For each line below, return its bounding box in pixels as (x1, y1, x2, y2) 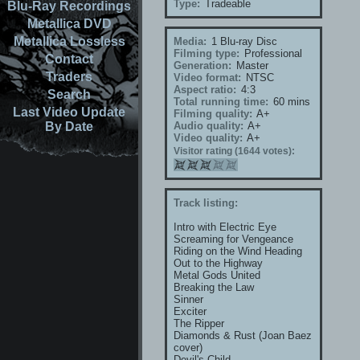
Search (47, 88, 91, 101)
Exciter (174, 305, 207, 317)
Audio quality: (174, 120, 243, 132)
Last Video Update (13, 105, 125, 119)
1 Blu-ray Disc (208, 35, 277, 47)
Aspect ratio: (174, 84, 236, 96)
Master (233, 59, 268, 72)
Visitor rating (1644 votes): (174, 145, 295, 157)
